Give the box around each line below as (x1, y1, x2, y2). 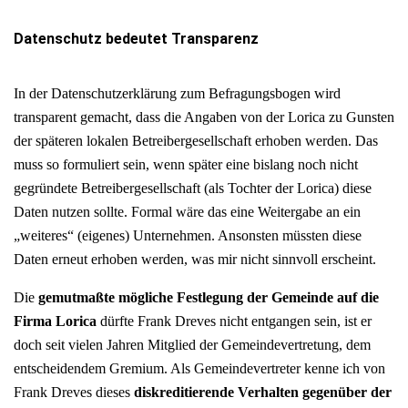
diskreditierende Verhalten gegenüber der (134, 383, 392, 400)
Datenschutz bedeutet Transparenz (14, 30, 259, 48)
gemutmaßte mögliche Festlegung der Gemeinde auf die (38, 289, 379, 305)
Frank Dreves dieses (14, 383, 134, 400)
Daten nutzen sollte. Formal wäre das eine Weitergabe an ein (14, 203, 361, 219)
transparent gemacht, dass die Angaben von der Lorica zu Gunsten (14, 108, 394, 125)
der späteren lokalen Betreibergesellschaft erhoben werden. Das (14, 132, 378, 148)
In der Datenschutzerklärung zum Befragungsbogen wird (14, 85, 341, 101)
